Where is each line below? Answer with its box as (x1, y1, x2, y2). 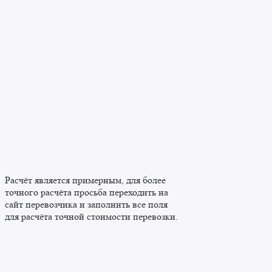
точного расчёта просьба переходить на (5, 186, 168, 199)
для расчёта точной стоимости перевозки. (5, 211, 178, 223)
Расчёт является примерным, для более (5, 174, 166, 186)
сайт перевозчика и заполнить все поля (5, 199, 168, 211)
